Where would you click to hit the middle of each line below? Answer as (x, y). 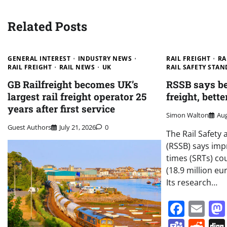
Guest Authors (29, 127)
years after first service (61, 108)
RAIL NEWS (77, 67)
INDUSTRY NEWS (105, 58)
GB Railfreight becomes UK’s (73, 84)
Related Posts (47, 26)
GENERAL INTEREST (39, 58)
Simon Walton (188, 115)
